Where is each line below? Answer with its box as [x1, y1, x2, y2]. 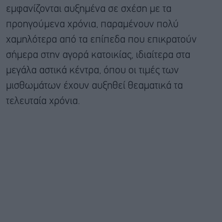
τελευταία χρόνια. [6, 96, 80, 106]
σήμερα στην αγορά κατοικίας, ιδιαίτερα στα [6, 50, 190, 60]
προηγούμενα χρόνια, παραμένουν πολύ [6, 19, 179, 29]
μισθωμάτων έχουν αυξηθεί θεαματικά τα [6, 81, 183, 91]
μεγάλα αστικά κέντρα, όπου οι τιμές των [6, 65, 179, 75]
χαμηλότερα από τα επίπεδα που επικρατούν [6, 35, 197, 45]
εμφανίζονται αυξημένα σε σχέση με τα [6, 4, 171, 14]
